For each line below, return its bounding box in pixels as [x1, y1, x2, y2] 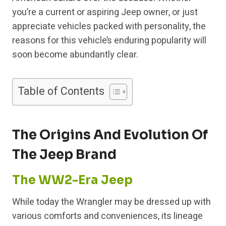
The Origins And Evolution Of [12, 127, 208, 144]
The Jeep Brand [12, 146, 117, 163]
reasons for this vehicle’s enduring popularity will [12, 34, 206, 48]
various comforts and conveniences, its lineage [12, 209, 203, 223]
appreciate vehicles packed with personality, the [12, 20, 206, 34]
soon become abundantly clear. [12, 48, 138, 62]
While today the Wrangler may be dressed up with [12, 195, 211, 209]
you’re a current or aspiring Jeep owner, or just [12, 6, 198, 20]
